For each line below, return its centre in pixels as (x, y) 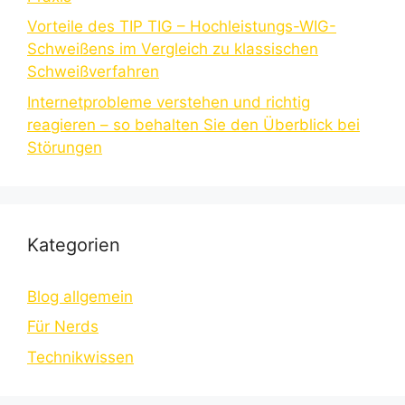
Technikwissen (80, 357)
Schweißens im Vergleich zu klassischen (173, 49)
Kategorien (74, 245)
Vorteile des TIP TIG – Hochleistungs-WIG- (182, 27)
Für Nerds (63, 327)
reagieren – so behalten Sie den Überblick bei (193, 124)
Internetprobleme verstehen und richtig (169, 102)
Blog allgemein (80, 296)
